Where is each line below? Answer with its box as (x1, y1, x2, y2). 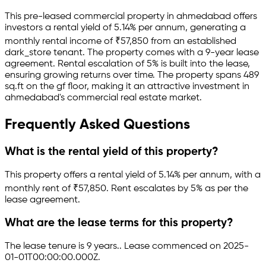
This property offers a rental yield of (5, 170, 159, 180)
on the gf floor (24, 82, 87, 92)
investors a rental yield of (5, 23, 112, 33)
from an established (148, 37, 236, 47)
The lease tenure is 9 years (5, 242, 117, 252)
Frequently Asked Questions (5, 118, 190, 132)
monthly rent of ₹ (5, 183, 78, 194)
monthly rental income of (5, 37, 113, 47)
